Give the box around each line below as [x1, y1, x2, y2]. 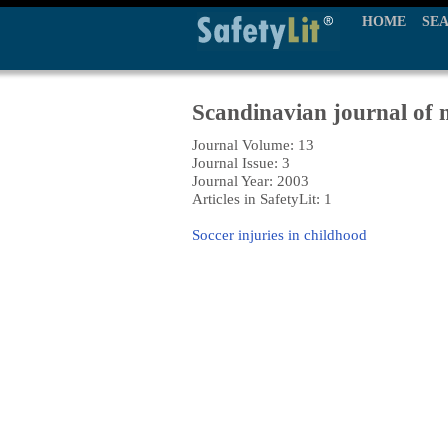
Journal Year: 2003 [192, 172, 309, 189]
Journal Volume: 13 [192, 136, 314, 153]
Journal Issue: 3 [192, 154, 290, 171]
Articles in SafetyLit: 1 [192, 190, 332, 207]
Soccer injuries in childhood [192, 226, 367, 243]
